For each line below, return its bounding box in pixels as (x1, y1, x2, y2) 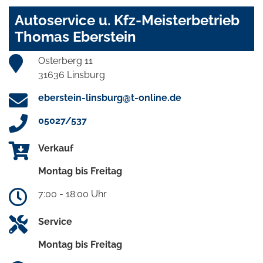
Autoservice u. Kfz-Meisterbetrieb (15, 11, 240, 29)
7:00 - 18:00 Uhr (38, 188, 107, 200)
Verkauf (38, 142, 73, 154)
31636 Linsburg (38, 69, 105, 80)
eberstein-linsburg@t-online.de (38, 92, 181, 103)
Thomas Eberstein (15, 28, 136, 45)
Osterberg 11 (38, 55, 93, 66)
